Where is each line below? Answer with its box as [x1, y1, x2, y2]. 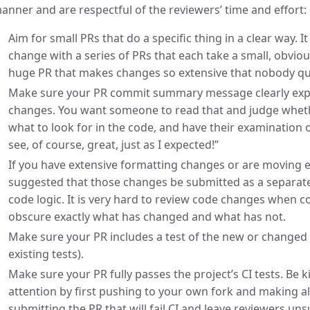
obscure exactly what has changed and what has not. [8, 208, 286, 224]
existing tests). [8, 246, 84, 262]
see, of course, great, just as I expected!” [8, 136, 219, 152]
